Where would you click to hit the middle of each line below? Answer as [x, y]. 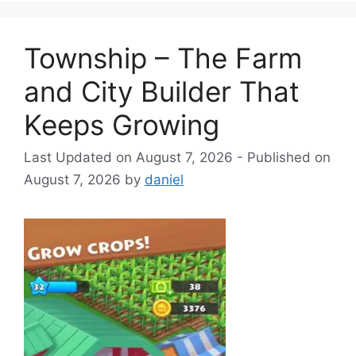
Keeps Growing [122, 124]
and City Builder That [162, 91]
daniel [164, 180]
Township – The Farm [163, 58]
